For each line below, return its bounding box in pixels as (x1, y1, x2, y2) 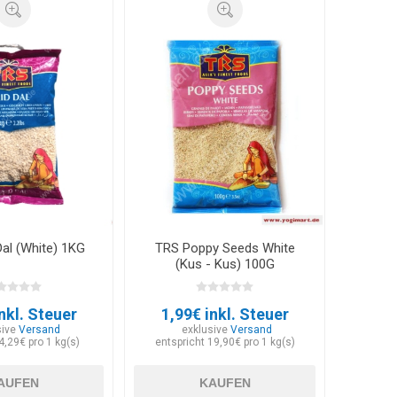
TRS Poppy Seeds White (154, 239, 295, 256)
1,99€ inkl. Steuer (160, 304, 289, 323)
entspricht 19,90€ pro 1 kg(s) (154, 335, 295, 348)
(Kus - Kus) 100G (175, 255, 275, 272)
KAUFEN (198, 375, 251, 390)
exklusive (182, 323, 231, 336)
